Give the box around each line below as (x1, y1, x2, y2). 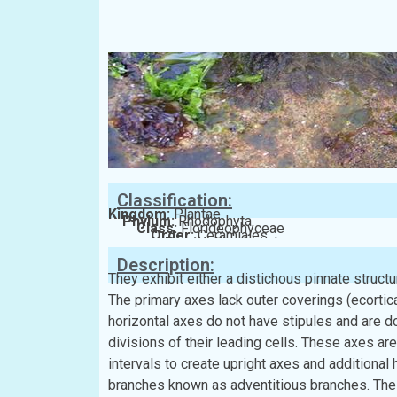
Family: (165, 233, 214, 251)
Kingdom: (108, 205, 174, 222)
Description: (117, 253, 214, 276)
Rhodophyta (178, 212, 252, 230)
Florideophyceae (181, 219, 284, 237)
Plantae (174, 205, 221, 222)
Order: (151, 226, 198, 244)
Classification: (117, 189, 232, 211)
